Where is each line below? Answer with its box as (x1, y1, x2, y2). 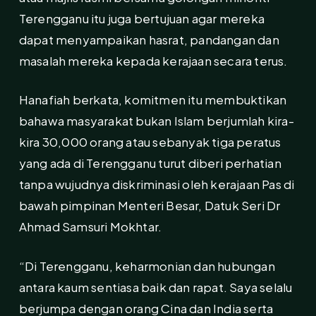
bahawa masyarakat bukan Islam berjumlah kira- (18, 113, 294, 129)
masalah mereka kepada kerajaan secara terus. (18, 52, 288, 68)
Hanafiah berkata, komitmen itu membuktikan (18, 92, 287, 108)
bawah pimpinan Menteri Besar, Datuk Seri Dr (18, 197, 281, 214)
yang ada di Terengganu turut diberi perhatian (18, 155, 281, 171)
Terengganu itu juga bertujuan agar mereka (18, 10, 265, 26)
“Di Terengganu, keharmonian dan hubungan (18, 257, 275, 274)
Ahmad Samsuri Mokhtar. (18, 219, 162, 235)
